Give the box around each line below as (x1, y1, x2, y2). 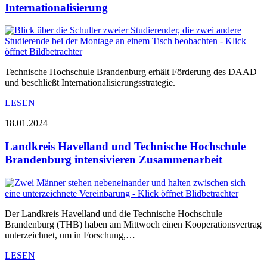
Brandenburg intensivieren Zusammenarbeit (5, 153, 222, 166)
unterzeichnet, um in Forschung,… (5, 229, 135, 240)
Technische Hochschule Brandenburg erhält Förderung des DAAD (5, 67, 257, 77)
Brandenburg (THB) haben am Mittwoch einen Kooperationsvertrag (5, 219, 262, 229)
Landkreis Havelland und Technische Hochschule (5, 140, 246, 153)
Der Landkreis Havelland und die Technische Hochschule (5, 208, 222, 219)
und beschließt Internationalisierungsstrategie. (5, 77, 175, 88)
